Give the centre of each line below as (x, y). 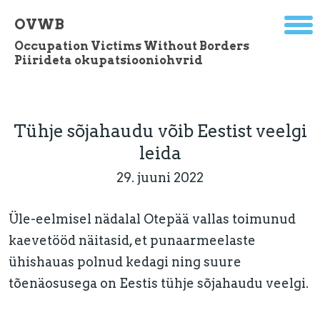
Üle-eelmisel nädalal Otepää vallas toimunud (152, 219)
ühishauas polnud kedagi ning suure (125, 262)
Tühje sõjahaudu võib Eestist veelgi (160, 131)
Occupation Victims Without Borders (133, 46)
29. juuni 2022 (160, 177)
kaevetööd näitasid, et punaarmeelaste (132, 240)
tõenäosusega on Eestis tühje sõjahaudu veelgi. (159, 283)
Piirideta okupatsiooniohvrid (109, 60)
